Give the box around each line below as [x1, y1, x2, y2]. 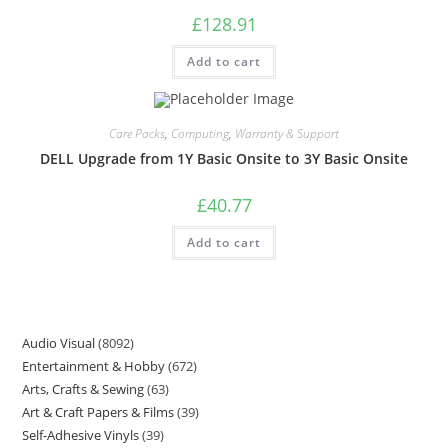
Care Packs [109, 124, 165, 142]
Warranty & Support [235, 124, 339, 142]
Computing [171, 124, 229, 142]
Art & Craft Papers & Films [22, 403, 175, 421]
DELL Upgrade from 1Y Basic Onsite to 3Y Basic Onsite [40, 148, 408, 168]
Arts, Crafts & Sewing [22, 380, 145, 398]
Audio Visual [22, 334, 96, 352]
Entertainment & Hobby [22, 357, 166, 375]
